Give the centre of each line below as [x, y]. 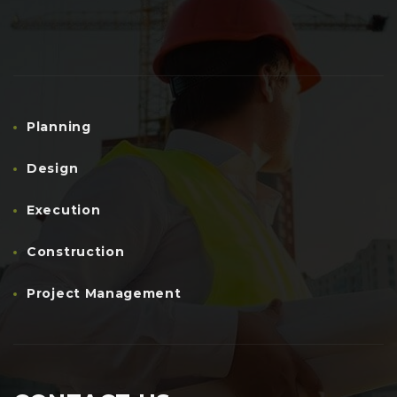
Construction [76, 252]
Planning [59, 127]
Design [53, 168]
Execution [64, 210]
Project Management [104, 293]
